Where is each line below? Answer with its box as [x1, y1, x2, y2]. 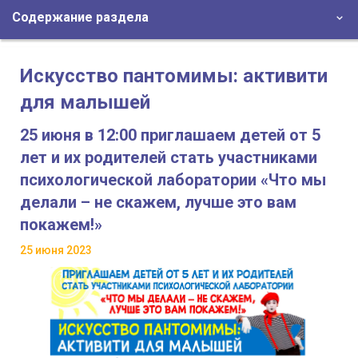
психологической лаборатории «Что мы [20, 170, 326, 190]
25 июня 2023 [20, 244, 92, 257]
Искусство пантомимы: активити [20, 65, 328, 88]
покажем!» [20, 215, 102, 235]
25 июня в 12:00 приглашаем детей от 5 [20, 125, 320, 145]
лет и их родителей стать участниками [20, 148, 317, 168]
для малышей [20, 91, 150, 114]
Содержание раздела [12, 10, 149, 26]
